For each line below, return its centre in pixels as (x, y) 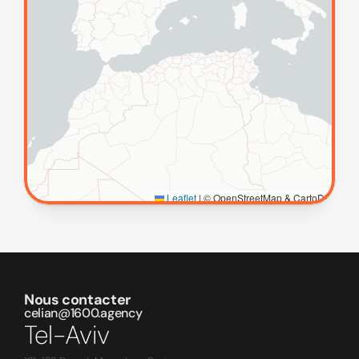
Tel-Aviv (67, 335)
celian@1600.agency (83, 313)
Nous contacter (77, 300)
